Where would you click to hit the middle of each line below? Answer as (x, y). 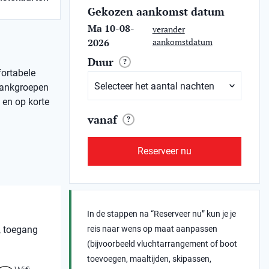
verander (168, 29)
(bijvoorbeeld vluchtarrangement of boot (162, 244)
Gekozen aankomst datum (156, 11)
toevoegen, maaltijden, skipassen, (150, 259)
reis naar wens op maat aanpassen (153, 229)
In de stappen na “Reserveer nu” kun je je (162, 214)
